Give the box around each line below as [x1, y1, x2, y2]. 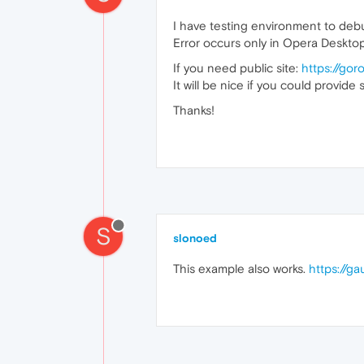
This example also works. [173, 262, 309, 275]
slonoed [173, 232, 217, 245]
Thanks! [173, 103, 214, 117]
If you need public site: [173, 61, 301, 75]
